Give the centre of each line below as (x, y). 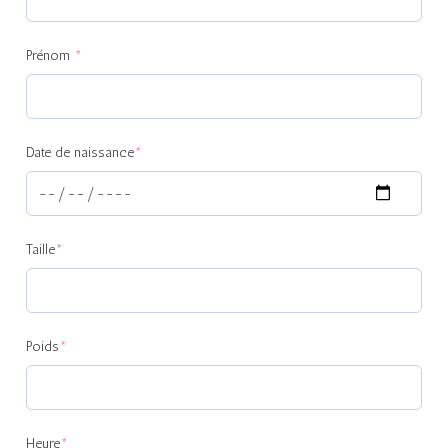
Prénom (49, 55)
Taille (40, 249)
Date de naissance (79, 152)
